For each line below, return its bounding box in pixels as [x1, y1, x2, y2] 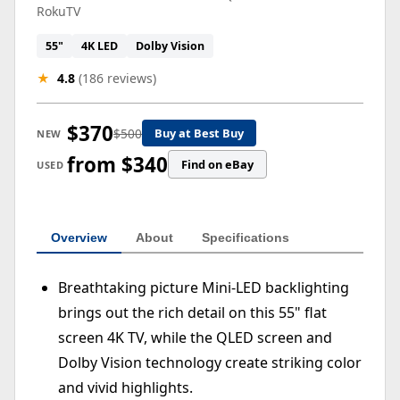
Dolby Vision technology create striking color [58, 352, 362, 372]
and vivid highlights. [58, 377, 193, 397]
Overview [51, 229, 107, 245]
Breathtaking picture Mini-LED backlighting [58, 277, 349, 297]
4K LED [81, 37, 118, 54]
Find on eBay [181, 156, 254, 172]
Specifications [202, 229, 289, 245]
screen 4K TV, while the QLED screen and [58, 327, 332, 347]
